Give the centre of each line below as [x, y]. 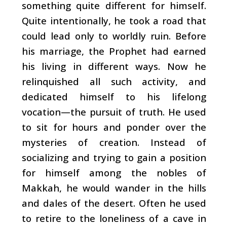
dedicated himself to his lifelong [114, 96]
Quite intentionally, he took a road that [114, 20]
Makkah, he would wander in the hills [114, 187]
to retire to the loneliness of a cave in [114, 218]
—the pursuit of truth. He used [134, 111]
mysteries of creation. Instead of [114, 142]
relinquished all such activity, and [114, 81]
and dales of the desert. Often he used [114, 203]
